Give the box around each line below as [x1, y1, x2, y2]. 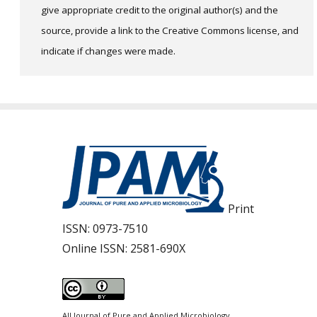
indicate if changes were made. [41, 44, 175, 57]
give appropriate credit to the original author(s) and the [41, 3, 278, 16]
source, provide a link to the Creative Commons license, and [41, 23, 299, 37]
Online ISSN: [62, 240, 130, 256]
